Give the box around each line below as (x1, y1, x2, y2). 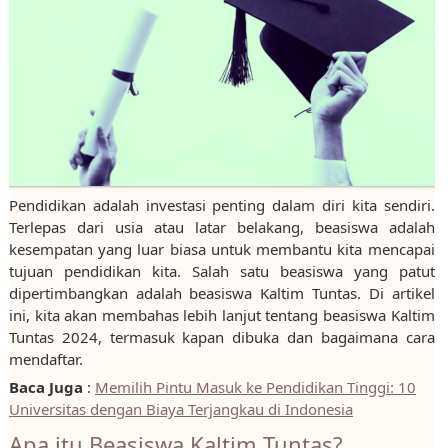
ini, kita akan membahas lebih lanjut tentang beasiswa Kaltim (8, 305, 435, 326)
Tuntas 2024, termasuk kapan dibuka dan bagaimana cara (8, 327, 435, 348)
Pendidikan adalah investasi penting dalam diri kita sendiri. (8, 195, 435, 216)
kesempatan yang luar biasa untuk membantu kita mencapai (8, 239, 435, 260)
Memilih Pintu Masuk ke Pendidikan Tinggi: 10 (94, 377, 416, 398)
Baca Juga (8, 377, 83, 398)
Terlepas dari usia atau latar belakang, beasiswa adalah (8, 217, 435, 238)
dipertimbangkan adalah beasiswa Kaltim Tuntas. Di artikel (8, 283, 435, 304)
